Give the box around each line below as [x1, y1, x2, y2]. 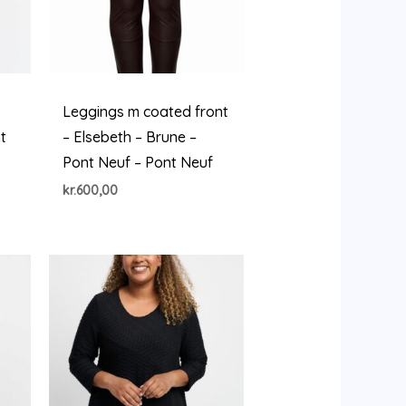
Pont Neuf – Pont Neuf [62, 153, 213, 172]
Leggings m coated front [62, 102, 228, 121]
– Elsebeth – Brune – [62, 128, 197, 147]
